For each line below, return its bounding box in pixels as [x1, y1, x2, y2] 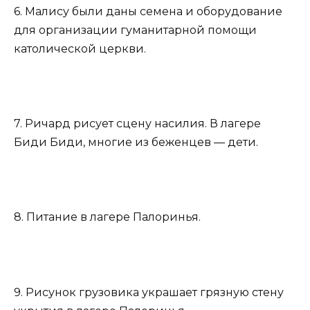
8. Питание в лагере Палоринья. [14, 210, 201, 224]
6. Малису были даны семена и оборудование [14, 4, 282, 18]
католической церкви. [14, 42, 146, 55]
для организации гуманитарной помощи [14, 23, 257, 37]
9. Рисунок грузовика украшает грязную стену [14, 285, 284, 299]
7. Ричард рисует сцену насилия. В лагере [14, 116, 261, 130]
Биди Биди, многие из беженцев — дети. [14, 135, 258, 149]
